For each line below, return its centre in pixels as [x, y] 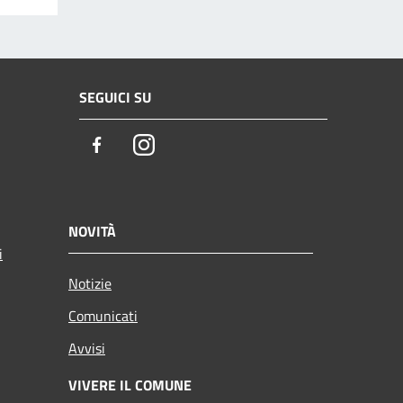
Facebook [139, 146]
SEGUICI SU [115, 98]
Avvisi [87, 348]
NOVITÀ [92, 231]
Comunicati [103, 315]
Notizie [90, 283]
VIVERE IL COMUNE [130, 385]
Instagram [188, 146]
